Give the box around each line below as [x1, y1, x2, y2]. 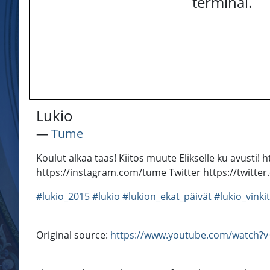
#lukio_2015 [36, 190, 90, 204]
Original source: [36, 228, 110, 242]
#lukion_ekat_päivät [122, 190, 212, 204]
